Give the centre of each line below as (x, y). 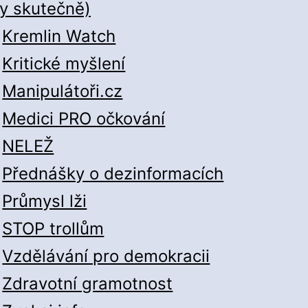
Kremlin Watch (59, 36)
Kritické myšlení (64, 64)
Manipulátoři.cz (63, 91)
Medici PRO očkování (84, 119)
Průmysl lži (45, 201)
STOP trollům (53, 229)
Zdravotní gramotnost (88, 284)
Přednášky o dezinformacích (113, 174)
